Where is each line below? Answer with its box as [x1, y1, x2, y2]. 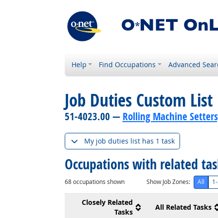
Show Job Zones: [146, 178, 190, 186]
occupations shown [71, 178, 125, 186]
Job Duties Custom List [64, 89, 213, 112]
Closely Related [81, 198, 133, 207]
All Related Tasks [155, 202, 212, 212]
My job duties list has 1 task [84, 136, 175, 146]
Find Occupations [99, 60, 156, 69]
